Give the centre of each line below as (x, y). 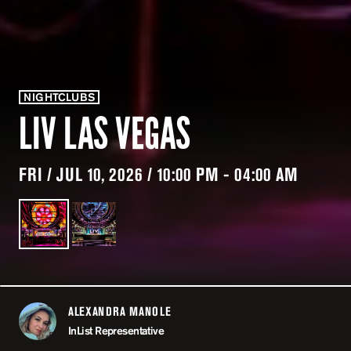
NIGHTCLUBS (59, 97)
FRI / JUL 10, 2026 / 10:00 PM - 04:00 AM (158, 174)
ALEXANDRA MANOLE (120, 311)
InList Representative (116, 331)
